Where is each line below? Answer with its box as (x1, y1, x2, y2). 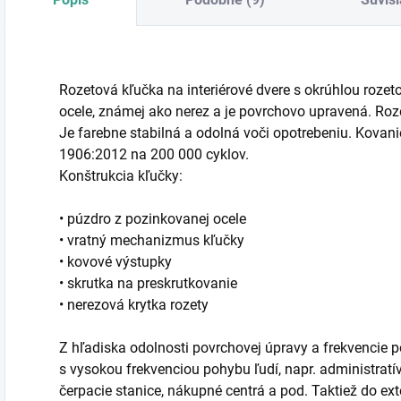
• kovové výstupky (59, 253, 172, 271)
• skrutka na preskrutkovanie (59, 275, 237, 293)
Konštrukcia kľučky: (59, 167, 183, 185)
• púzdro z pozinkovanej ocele (59, 210, 246, 228)
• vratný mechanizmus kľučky (59, 232, 244, 250)
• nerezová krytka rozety (59, 296, 209, 314)
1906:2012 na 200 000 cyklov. (59, 146, 249, 164)
